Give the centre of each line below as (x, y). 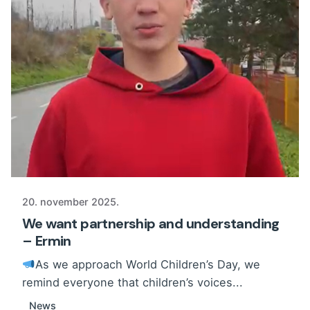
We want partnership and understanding (151, 224)
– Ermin (47, 241)
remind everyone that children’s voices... (133, 283)
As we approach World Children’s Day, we (147, 265)
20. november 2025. (71, 202)
